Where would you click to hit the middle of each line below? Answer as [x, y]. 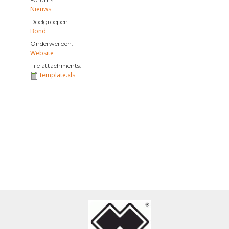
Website [42, 53]
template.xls [57, 75]
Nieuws [40, 9]
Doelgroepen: [50, 22]
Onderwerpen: [51, 44]
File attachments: [55, 66]
